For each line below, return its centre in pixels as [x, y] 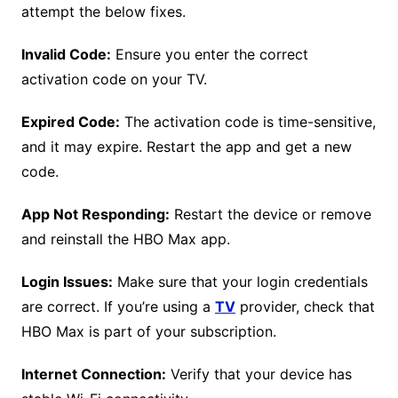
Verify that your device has [259, 374]
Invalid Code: [66, 55]
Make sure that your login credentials [240, 282]
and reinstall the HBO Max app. [125, 239]
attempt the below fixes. [103, 12]
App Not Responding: [95, 215]
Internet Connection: [93, 374]
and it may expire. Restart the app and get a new [186, 147]
